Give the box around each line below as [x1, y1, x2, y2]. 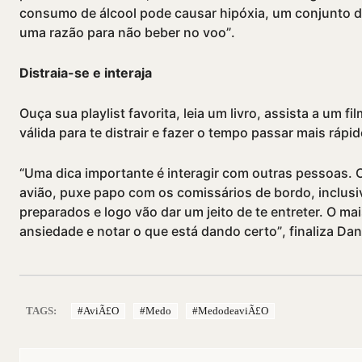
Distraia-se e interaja [19, 65, 152, 82]
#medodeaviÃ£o [192, 305, 268, 318]
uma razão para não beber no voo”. [19, 24, 235, 41]
